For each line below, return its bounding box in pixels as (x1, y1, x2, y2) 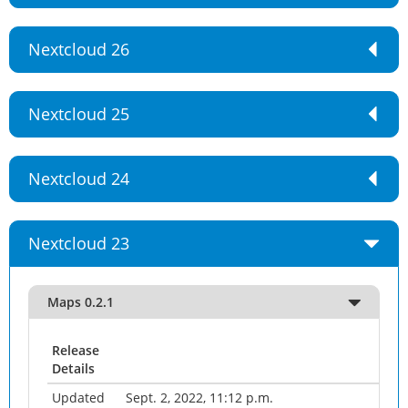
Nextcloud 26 (28, 38, 129, 60)
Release (52, 342, 99, 359)
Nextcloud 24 (28, 168, 129, 189)
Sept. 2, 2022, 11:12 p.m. (126, 389, 273, 406)
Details (52, 360, 95, 377)
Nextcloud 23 (28, 232, 129, 254)
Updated (52, 389, 105, 406)
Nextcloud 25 (28, 103, 129, 125)
